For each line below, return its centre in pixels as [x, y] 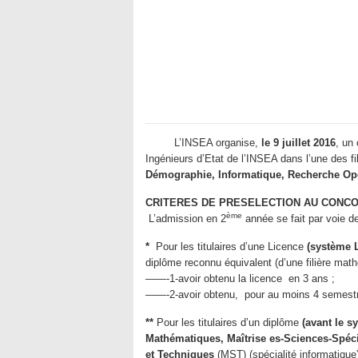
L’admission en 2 [186, 219]
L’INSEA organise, [203, 143]
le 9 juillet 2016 [298, 143]
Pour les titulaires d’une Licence [228, 247]
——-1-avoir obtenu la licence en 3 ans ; [240, 278]
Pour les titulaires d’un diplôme [228, 322]
